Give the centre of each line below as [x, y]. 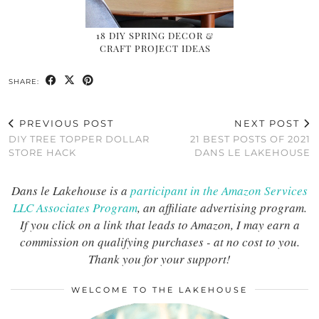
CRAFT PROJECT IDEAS [155, 48]
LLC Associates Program [75, 207]
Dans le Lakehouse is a [71, 190]
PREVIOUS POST [65, 123]
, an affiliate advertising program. [222, 207]
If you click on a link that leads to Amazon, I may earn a [159, 224]
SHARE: [25, 81]
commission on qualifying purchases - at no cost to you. [159, 241]
